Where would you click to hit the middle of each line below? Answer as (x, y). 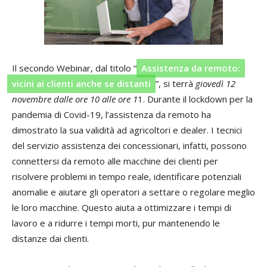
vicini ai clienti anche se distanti (81, 83)
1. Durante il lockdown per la (195, 99)
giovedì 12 (215, 83)
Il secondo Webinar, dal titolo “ (74, 68)
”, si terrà (176, 83)
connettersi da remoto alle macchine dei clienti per (115, 161)
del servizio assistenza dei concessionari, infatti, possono (129, 145)
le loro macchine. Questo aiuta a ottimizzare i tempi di (122, 207)
